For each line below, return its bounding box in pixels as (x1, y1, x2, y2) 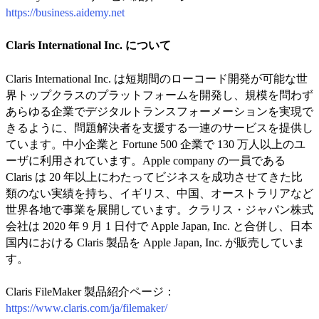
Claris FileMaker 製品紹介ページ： (6, 286, 175, 298)
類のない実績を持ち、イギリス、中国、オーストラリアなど (6, 187, 313, 199)
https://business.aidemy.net (6, 6, 125, 19)
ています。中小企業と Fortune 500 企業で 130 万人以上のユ (6, 137, 305, 150)
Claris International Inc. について (6, 39, 171, 52)
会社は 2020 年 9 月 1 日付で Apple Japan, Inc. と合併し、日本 (6, 219, 313, 232)
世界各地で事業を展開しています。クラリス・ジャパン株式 (6, 203, 313, 216)
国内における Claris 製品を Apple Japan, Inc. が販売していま (6, 236, 305, 249)
